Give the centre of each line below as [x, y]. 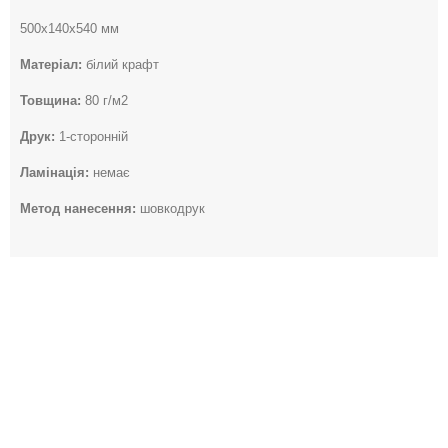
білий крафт [120, 64]
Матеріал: [51, 64]
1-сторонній [93, 136]
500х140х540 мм [69, 28]
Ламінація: [54, 172]
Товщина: [50, 100]
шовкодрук [170, 208]
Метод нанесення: [78, 208]
